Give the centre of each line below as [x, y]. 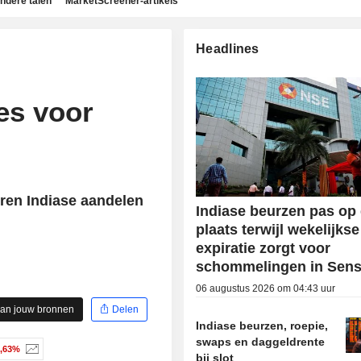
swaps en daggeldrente [261, 342]
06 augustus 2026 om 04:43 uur [266, 289]
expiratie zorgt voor [263, 249]
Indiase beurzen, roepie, [262, 326]
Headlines [228, 49]
